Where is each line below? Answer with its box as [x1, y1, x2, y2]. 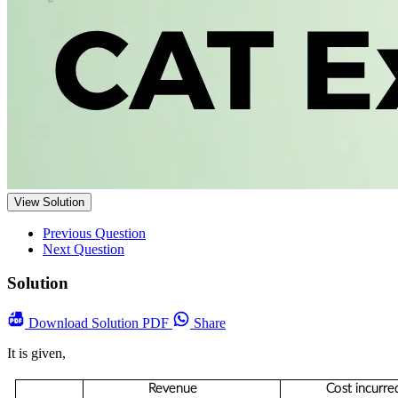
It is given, [7, 346, 66, 362]
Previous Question [43, 225, 146, 241]
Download [28, 315, 92, 331]
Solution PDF [92, 315, 172, 331]
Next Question [43, 241, 124, 257]
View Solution [14, 195, 84, 209]
